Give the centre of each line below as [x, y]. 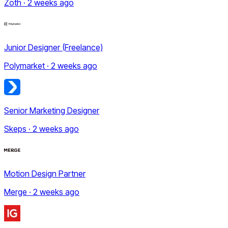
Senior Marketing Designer [52, 110]
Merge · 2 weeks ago [42, 192]
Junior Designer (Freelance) [53, 47]
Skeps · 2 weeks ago [41, 129]
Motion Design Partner [45, 173]
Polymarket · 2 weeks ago [51, 65]
